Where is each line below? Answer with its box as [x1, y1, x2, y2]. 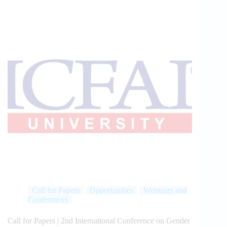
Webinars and [143, 186, 187, 195]
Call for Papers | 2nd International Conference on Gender [8, 216, 190, 225]
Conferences [28, 195, 68, 204]
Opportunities [90, 186, 133, 195]
